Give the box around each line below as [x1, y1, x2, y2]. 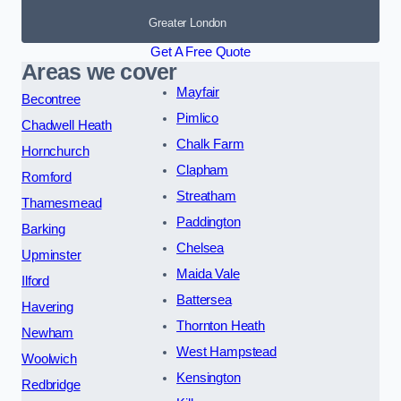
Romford [21, 170, 72, 185]
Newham [21, 326, 74, 341]
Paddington [176, 215, 241, 230]
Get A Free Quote [150, 45, 251, 60]
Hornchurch [21, 144, 90, 159]
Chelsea [176, 241, 225, 256]
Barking [21, 222, 65, 237]
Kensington [176, 371, 241, 386]
